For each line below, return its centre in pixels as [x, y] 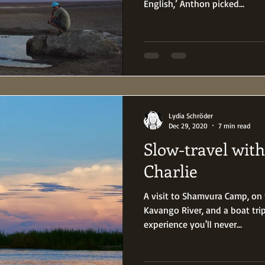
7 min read [234, 125]
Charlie [171, 170]
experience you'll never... [193, 224]
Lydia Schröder [191, 115]
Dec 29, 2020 [188, 125]
